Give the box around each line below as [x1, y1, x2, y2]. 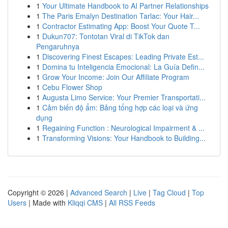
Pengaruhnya [36, 41, 79, 51]
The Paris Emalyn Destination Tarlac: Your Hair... [42, 11, 199, 21]
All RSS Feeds [109, 197, 155, 208]
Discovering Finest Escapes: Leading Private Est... [42, 51, 204, 62]
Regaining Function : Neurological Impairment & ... [42, 123, 205, 133]
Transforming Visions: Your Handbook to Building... [42, 133, 206, 143]
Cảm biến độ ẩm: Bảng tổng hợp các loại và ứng [42, 102, 198, 112]
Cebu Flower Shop [42, 82, 102, 92]
